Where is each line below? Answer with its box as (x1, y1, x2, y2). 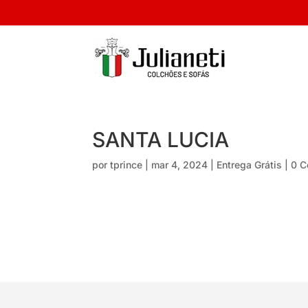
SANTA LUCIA (92, 127, 230, 152)
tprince (110, 159, 143, 170)
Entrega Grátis (217, 159, 283, 170)
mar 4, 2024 (151, 159, 208, 170)
